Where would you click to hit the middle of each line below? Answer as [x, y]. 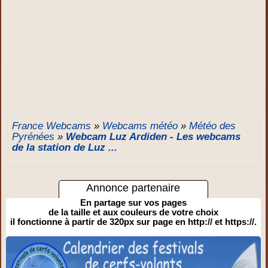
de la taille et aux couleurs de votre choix [133, 212]
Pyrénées [33, 137]
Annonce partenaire [133, 188]
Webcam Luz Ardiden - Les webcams [153, 137]
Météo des [213, 126]
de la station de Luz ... [65, 147]
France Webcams [52, 126]
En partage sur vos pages [133, 202]
